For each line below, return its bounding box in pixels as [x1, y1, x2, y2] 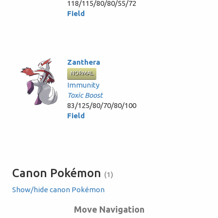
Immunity [67, 81, 99, 89]
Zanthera [67, 58, 100, 66]
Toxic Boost [67, 91, 103, 99]
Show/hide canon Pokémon [12, 185, 105, 194]
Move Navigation [73, 204, 145, 214]
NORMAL [70, 70, 93, 76]
